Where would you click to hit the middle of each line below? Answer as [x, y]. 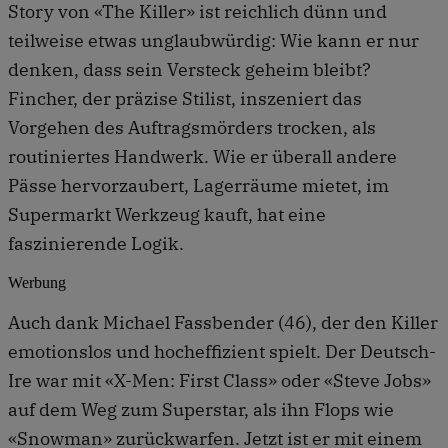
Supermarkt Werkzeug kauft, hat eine [167, 214]
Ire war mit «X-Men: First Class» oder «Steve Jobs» [219, 380]
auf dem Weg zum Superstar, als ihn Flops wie [201, 409]
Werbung [37, 282]
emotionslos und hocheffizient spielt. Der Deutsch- [222, 351]
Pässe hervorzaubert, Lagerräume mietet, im [198, 185]
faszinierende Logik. [96, 243]
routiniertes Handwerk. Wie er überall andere [202, 156]
